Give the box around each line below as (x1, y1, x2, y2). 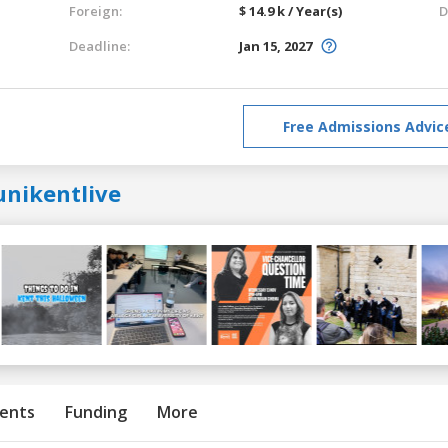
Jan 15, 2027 (239, 36, 312, 55)
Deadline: (69, 36, 130, 55)
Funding (65, 400, 127, 423)
